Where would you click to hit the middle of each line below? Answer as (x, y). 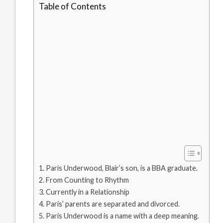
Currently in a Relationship (87, 192)
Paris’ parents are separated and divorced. (112, 204)
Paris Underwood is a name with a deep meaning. (122, 216)
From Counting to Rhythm (87, 180)
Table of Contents (72, 6)
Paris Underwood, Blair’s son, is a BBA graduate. (121, 168)
